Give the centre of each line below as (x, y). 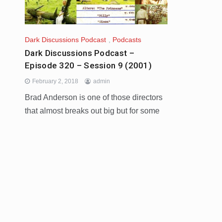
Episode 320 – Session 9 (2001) (88, 66)
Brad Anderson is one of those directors (94, 98)
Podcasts (127, 40)
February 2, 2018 (55, 82)
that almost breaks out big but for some (92, 111)
